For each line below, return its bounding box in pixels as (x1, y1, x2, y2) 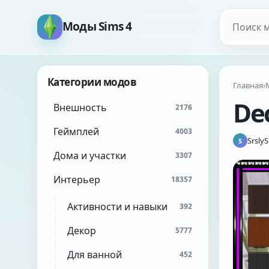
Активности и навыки (67, 200, 168, 213)
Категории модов (47, 75, 137, 89)
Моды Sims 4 (62, 18, 132, 34)
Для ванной (67, 248, 122, 261)
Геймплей (53, 125, 99, 138)
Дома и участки (53, 149, 126, 162)
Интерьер (53, 173, 100, 186)
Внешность (53, 101, 107, 114)
